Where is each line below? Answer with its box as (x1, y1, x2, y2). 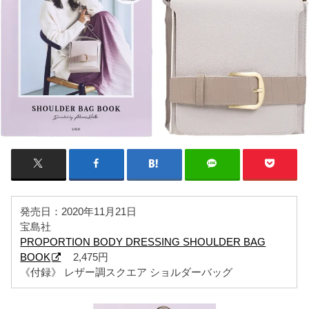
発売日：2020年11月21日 (20, 206, 137, 217)
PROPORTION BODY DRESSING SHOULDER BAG (20, 236, 266, 248)
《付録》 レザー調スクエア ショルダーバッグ (20, 266, 233, 278)
